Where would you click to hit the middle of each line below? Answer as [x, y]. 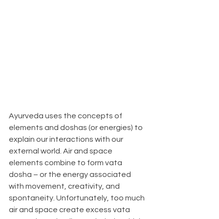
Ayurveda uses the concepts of [66, 116]
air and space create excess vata [70, 210]
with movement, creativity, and [65, 186]
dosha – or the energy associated [71, 175]
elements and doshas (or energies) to [77, 128]
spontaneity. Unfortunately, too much [77, 198]
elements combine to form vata [66, 163]
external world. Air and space [61, 151]
